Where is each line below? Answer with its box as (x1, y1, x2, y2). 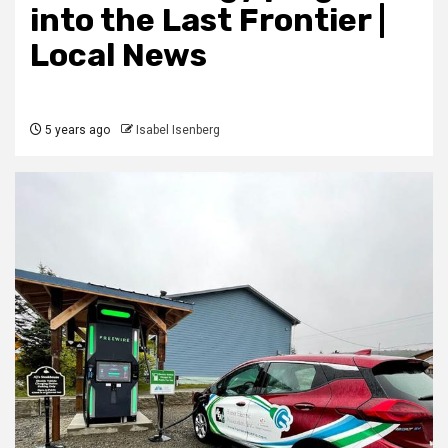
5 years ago (42, 123, 110, 138)
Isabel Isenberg (136, 123, 220, 138)
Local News (30, 36, 207, 75)
